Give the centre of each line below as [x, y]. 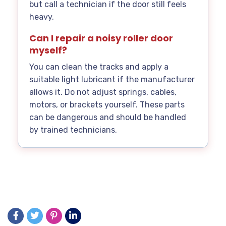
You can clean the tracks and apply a [99, 67]
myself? [48, 50]
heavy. [42, 17]
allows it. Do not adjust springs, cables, [103, 92]
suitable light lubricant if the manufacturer [112, 80]
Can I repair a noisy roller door [101, 38]
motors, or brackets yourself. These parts [107, 105]
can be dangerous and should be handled [108, 118]
